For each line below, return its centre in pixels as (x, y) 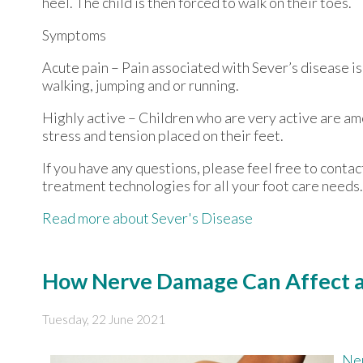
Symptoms (74, 34)
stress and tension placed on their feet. (163, 135)
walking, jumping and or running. (141, 85)
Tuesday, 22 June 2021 (104, 320)
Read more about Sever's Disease (147, 218)
